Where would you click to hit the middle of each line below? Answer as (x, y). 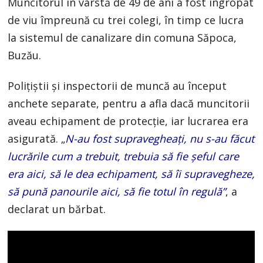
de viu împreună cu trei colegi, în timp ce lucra (126, 20)
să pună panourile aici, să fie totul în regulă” (117, 191)
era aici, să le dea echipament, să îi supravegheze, (131, 173)
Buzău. (25, 55)
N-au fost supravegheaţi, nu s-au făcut (160, 138)
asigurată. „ (37, 138)
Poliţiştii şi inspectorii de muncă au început (117, 85)
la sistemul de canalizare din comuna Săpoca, (122, 37)
